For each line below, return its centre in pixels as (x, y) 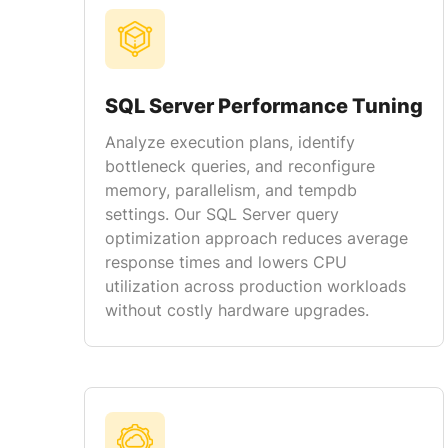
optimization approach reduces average (256, 238)
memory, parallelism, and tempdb (231, 190)
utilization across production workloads (255, 286)
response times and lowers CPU (226, 262)
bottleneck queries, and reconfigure (240, 166)
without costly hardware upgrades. (237, 310)
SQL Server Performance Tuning (264, 106)
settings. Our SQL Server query (222, 214)
